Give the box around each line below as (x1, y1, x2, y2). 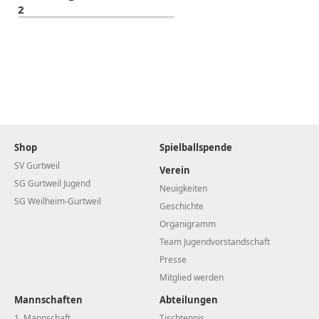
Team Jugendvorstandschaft (159, 235, 270, 248)
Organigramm (159, 217, 216, 230)
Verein (159, 163, 190, 177)
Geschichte (159, 199, 204, 212)
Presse (159, 253, 187, 266)
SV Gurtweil (14, 159, 60, 172)
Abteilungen (159, 293, 218, 306)
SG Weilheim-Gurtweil (14, 194, 101, 207)
